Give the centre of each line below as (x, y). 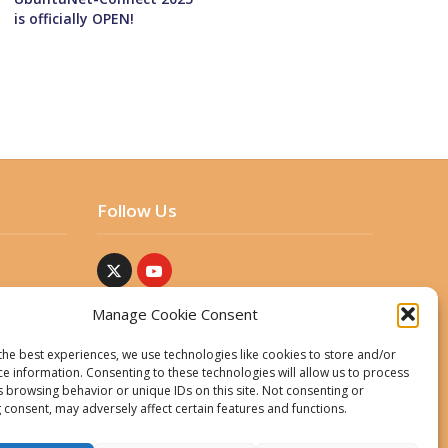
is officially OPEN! (74, 19)
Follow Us (136, 211)
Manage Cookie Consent (174, 314)
